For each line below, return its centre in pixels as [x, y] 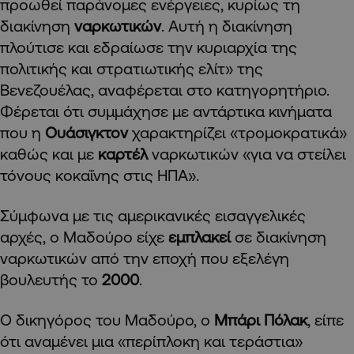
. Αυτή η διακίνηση [227, 25]
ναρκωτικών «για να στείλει [249, 153]
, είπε [326, 319]
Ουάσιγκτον [88, 132]
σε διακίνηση [281, 236]
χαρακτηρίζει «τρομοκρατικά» [239, 132]
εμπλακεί [201, 236]
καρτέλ [125, 153]
